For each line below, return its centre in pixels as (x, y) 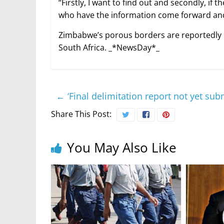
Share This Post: (81, 114)
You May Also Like (122, 148)
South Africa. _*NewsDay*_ (109, 48)
